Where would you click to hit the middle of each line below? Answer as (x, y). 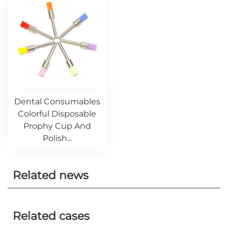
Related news (51, 175)
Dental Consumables (57, 102)
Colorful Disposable (57, 114)
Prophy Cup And (57, 126)
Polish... (57, 138)
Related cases (51, 216)
